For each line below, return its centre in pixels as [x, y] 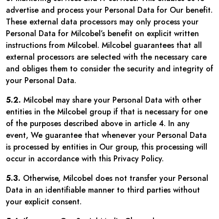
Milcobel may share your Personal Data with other [111, 100]
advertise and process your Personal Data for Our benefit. [109, 10]
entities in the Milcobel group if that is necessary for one [107, 112]
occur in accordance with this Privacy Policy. [85, 159]
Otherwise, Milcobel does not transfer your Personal [114, 178]
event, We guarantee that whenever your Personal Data [106, 135]
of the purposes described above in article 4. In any [98, 123]
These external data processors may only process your [102, 22]
